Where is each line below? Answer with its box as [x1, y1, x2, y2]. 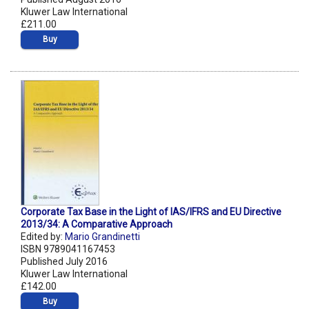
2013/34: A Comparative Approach [21, 219, 172, 230]
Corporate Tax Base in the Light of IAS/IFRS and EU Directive [21, 206, 281, 218]
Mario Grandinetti [65, 231, 140, 243]
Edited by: [21, 231, 65, 243]
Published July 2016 [21, 256, 108, 268]
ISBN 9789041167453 [21, 243, 115, 255]
